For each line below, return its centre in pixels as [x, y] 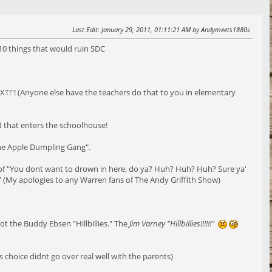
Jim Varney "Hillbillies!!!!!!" [174, 224]
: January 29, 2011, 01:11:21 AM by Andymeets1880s [174, 30]
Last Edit [85, 30]
